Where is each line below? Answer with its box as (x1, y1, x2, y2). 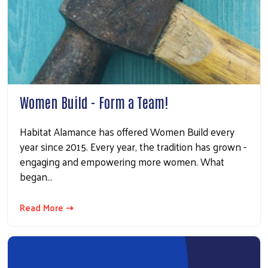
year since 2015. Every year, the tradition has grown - (20, 138, 246, 156)
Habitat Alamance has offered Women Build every (20, 123, 234, 141)
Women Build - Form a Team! (20, 93, 168, 111)
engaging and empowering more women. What (20, 153, 224, 171)
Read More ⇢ (20, 199, 74, 216)
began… (20, 167, 53, 186)
